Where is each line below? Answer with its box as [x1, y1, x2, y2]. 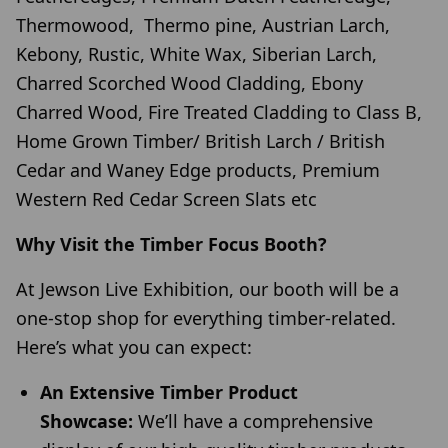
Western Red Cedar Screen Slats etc [16, 187, 322, 212]
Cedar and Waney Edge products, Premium [16, 158, 380, 183]
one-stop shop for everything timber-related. [16, 306, 396, 331]
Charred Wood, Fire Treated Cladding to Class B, [16, 100, 422, 125]
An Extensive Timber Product [40, 380, 298, 405]
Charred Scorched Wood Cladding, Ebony [16, 71, 363, 96]
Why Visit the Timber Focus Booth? [16, 232, 327, 257]
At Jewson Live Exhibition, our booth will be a [16, 277, 399, 302]
